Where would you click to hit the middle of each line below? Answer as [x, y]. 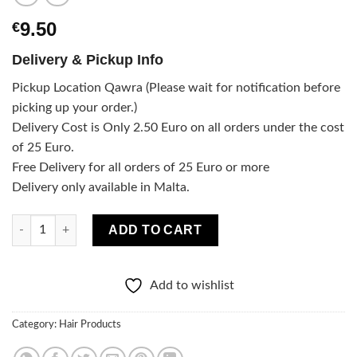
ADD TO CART [155, 229]
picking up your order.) [75, 108]
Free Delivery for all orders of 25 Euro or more [141, 168]
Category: [35, 324]
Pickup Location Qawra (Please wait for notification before [176, 88]
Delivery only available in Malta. [101, 188]
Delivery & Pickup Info [88, 60]
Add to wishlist [192, 285]
